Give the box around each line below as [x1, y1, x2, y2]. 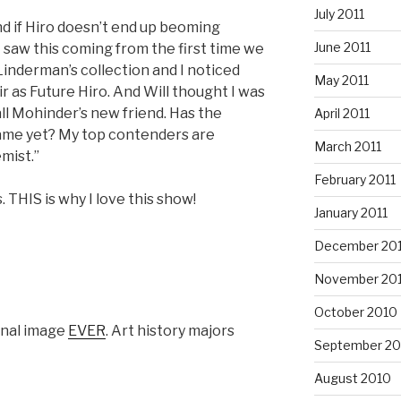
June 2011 [313, 38, 371, 55]
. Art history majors [106, 321, 235, 339]
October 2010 [313, 303, 397, 320]
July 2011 [313, 5, 364, 21]
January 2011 [313, 204, 388, 220]
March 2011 [313, 138, 381, 154]
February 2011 [313, 171, 396, 187]
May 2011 [313, 72, 369, 88]
